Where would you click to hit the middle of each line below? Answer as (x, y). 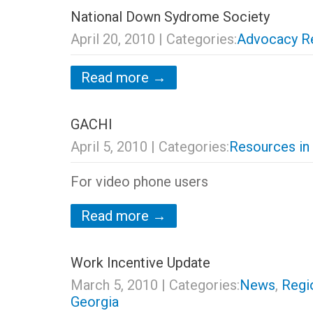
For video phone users (139, 182)
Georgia (94, 302)
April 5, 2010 (109, 147)
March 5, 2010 (114, 285)
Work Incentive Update (140, 263)
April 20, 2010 (112, 39)
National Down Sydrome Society (170, 17)
